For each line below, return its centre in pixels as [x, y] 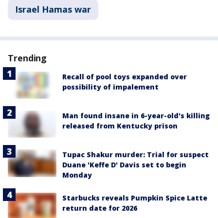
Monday [77, 175]
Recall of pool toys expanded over [125, 77]
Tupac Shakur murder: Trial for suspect [136, 155]
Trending [27, 58]
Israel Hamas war [53, 9]
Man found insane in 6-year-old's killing [136, 116]
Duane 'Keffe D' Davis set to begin [124, 165]
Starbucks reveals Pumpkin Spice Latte [135, 198]
